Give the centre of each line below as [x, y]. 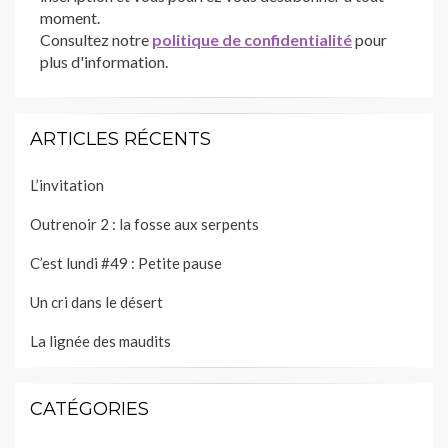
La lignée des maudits [100, 340]
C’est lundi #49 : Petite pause [126, 262]
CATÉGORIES [89, 408]
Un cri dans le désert [96, 301]
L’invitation [67, 184]
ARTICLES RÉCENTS [120, 138]
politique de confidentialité [252, 39]
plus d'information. [104, 61]
